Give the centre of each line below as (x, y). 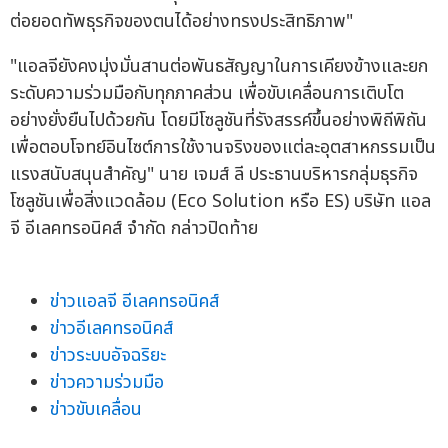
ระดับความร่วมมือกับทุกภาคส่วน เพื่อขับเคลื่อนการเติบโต (207, 93)
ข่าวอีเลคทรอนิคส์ (111, 328)
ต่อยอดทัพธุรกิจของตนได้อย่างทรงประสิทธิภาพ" (181, 21)
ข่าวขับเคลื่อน (96, 409)
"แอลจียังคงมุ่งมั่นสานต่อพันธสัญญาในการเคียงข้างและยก (219, 66)
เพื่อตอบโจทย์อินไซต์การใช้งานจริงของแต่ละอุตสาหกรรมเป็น (223, 147)
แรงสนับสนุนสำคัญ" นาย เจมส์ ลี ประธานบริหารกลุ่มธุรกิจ (214, 174)
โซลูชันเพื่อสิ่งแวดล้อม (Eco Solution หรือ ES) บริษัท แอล (220, 201)
